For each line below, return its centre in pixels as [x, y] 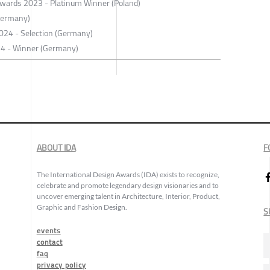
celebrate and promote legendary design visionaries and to [127, 186]
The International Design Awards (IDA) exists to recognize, [128, 175]
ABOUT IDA [56, 148]
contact [49, 242]
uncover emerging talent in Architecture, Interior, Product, [128, 196]
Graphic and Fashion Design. [82, 207]
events [49, 231]
